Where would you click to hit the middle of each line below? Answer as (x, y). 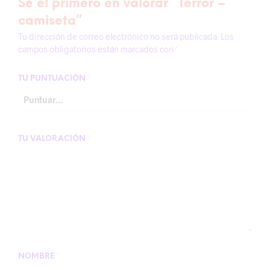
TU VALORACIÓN (53, 139)
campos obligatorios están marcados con (97, 49)
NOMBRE (37, 256)
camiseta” (50, 21)
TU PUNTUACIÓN (53, 79)
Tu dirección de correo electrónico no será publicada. (118, 36)
